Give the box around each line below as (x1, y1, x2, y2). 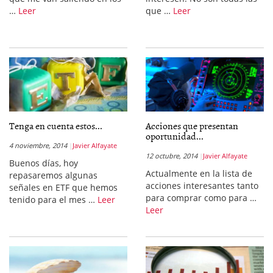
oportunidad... (146, 129, 204, 143)
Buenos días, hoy (9, 157, 78, 169)
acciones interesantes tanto (146, 180, 258, 191)
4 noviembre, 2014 (9, 141, 67, 150)
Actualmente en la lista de (146, 168, 252, 179)
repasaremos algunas (9, 169, 97, 181)
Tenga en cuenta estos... (9, 118, 102, 133)
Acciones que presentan (146, 118, 238, 133)
